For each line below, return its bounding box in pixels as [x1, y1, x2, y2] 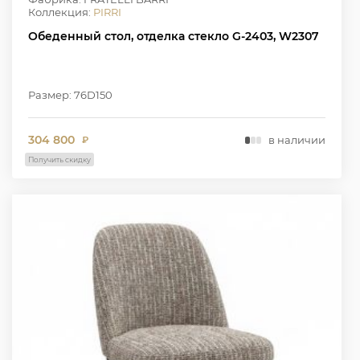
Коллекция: [28, 5, 93, 18]
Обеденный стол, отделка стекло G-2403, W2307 [28, 28, 319, 43]
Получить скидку [28, 154, 91, 164]
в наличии [268, 133, 325, 147]
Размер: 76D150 [28, 88, 112, 101]
